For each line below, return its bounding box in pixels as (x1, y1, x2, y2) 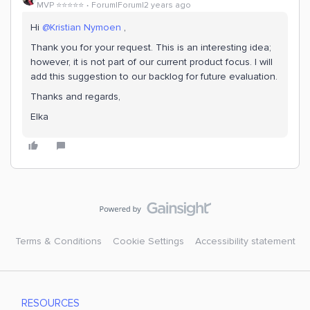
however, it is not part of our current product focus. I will (30, 56, 273, 68)
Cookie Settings (112, 235, 184, 247)
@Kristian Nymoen (42, 21, 121, 33)
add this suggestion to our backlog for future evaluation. (30, 71, 277, 82)
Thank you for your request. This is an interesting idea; (30, 42, 271, 53)
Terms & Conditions (15, 235, 102, 247)
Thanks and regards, (30, 91, 120, 102)
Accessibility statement (194, 235, 295, 247)
